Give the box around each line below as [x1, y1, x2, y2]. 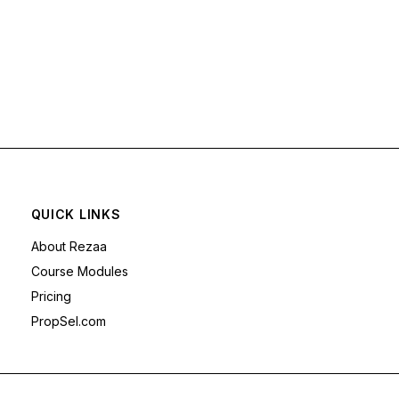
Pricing [30, 289, 71, 305]
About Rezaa [30, 239, 107, 255]
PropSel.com [30, 313, 106, 330]
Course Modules [30, 264, 128, 280]
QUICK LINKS [30, 207, 121, 223]
